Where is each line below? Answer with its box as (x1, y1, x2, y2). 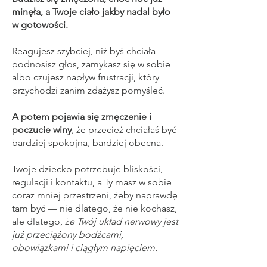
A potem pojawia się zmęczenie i (12, 111, 151, 122)
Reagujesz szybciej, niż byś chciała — (12, 45, 167, 57)
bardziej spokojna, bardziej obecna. (12, 137, 163, 148)
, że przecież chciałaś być (72, 124, 176, 135)
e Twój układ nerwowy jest (69, 216, 178, 227)
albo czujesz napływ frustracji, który (12, 72, 159, 83)
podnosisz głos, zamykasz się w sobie (12, 58, 170, 70)
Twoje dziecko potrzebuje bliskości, (12, 163, 163, 175)
